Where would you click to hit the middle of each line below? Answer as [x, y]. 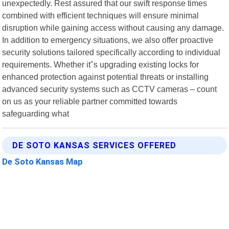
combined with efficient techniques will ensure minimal [101, 15]
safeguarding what [36, 113]
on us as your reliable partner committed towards [90, 101]
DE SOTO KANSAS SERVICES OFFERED [95, 145]
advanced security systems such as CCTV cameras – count [110, 89]
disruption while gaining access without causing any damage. [113, 27]
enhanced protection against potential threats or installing [106, 76]
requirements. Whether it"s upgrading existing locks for [101, 64]
